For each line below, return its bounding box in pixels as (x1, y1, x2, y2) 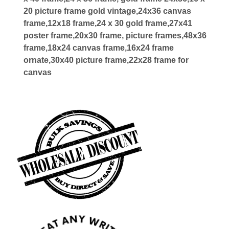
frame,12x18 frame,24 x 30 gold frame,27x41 (24, 18, 193, 28)
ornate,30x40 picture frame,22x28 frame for (24, 55, 189, 64)
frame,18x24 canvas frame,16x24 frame (24, 43, 174, 52)
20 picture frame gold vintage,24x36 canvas (24, 6, 192, 15)
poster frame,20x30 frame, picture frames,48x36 (24, 31, 207, 40)
